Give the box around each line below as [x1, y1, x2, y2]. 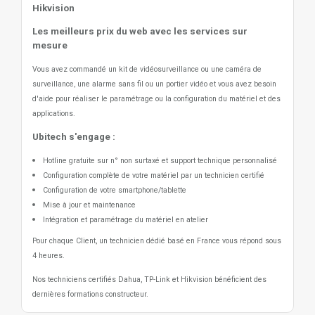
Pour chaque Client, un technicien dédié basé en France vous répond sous [32, 236, 281, 245]
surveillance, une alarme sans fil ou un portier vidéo [32, 79, 210, 89]
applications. [32, 109, 75, 118]
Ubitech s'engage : [32, 131, 115, 142]
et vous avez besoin [210, 79, 276, 89]
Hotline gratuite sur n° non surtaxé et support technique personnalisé [43, 156, 277, 165]
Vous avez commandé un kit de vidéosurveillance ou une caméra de [32, 65, 262, 74]
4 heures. [32, 251, 65, 260]
